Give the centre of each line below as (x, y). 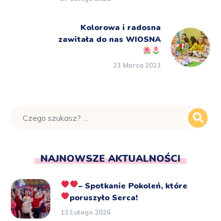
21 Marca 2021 (137, 65)
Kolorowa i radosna (120, 27)
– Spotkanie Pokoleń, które (133, 186)
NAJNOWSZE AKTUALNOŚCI (110, 158)
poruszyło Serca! (103, 198)
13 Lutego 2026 (85, 212)
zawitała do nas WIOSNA (109, 39)
